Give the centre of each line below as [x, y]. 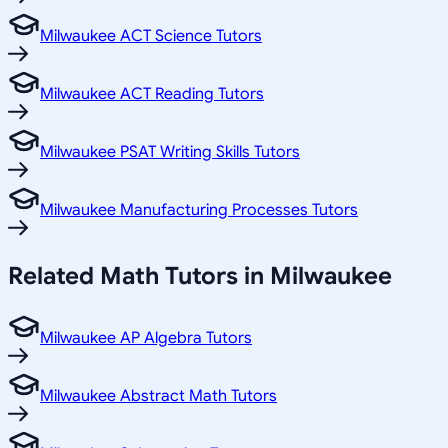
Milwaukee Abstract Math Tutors [158, 395]
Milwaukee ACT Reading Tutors [152, 93]
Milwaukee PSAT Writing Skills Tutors [170, 151]
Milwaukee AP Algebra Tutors [146, 337]
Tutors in [214, 275]
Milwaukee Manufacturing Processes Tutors [199, 209]
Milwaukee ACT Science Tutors [151, 35]
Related [54, 275]
